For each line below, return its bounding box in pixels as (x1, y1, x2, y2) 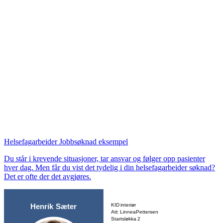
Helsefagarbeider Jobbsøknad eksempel (4, 137, 128, 146)
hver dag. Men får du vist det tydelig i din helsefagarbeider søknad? (4, 163, 215, 172)
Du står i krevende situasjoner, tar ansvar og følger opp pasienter (4, 154, 205, 163)
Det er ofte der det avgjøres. (4, 172, 91, 181)
